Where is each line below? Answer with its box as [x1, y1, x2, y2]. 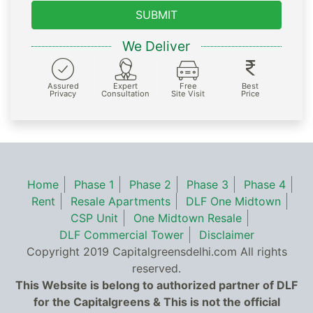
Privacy [50, 88, 77, 99]
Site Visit [171, 88, 205, 99]
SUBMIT [136, 8, 177, 22]
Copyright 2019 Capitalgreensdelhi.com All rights [26, 244, 287, 259]
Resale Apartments [71, 194, 170, 208]
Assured [47, 80, 79, 91]
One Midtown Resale [133, 210, 242, 225]
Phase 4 [243, 177, 286, 191]
